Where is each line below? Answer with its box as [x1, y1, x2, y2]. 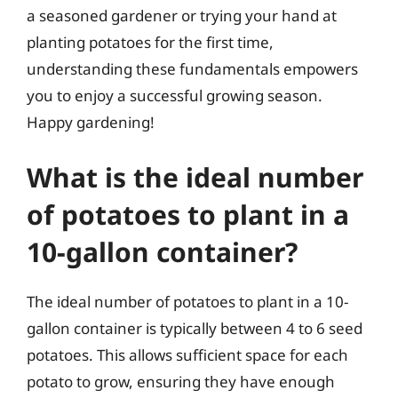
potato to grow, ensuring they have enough [27, 370, 335, 392]
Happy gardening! [27, 112, 155, 132]
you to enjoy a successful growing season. [27, 85, 322, 106]
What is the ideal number [27, 158, 363, 195]
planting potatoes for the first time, [27, 32, 274, 52]
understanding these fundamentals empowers [27, 59, 358, 79]
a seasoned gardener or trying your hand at [27, 5, 337, 26]
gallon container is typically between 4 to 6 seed [27, 317, 362, 338]
